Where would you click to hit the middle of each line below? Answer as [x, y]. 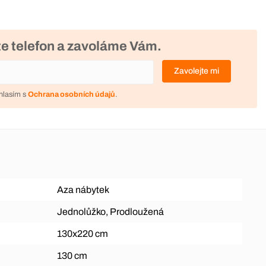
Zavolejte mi [197, 71]
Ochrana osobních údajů [71, 94]
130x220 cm [82, 233]
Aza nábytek [83, 189]
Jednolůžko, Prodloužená [110, 211]
